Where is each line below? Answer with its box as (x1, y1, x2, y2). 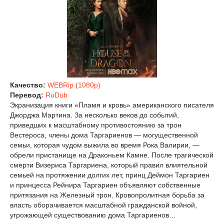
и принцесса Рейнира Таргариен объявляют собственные (10, 180, 200, 189)
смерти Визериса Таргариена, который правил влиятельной (10, 160, 207, 169)
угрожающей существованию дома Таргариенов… (10, 210, 176, 219)
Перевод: (10, 90, 45, 99)
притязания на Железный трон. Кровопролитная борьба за (10, 190, 204, 199)
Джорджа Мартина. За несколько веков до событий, (10, 110, 179, 119)
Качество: (10, 80, 47, 89)
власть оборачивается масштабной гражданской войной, (10, 200, 197, 209)
